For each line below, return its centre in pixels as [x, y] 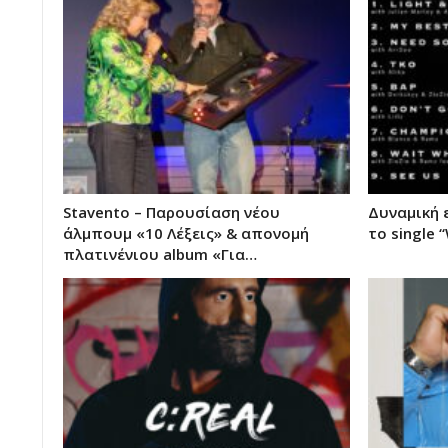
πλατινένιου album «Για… [160, 254]
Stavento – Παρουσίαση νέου [171, 212]
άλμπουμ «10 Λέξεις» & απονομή [186, 233]
